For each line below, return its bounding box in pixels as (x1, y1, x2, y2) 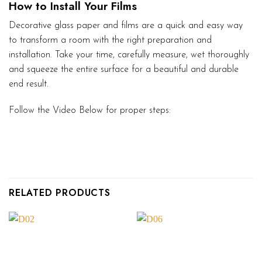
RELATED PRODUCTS (9, 185, 111, 199)
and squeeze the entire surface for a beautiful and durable (9, 64, 239, 74)
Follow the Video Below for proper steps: (9, 106, 171, 116)
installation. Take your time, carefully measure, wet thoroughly (9, 50, 249, 60)
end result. (9, 79, 49, 89)
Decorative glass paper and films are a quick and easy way (9, 20, 243, 30)
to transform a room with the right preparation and (9, 35, 212, 45)
